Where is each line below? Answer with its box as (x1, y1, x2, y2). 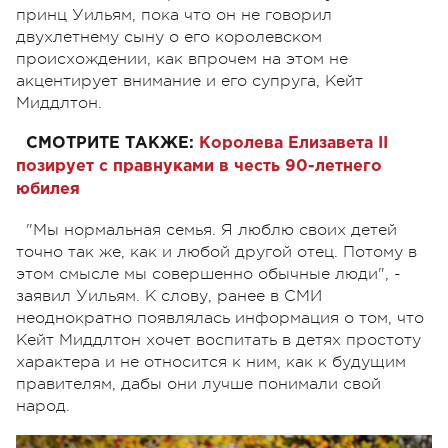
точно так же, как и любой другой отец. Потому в (16, 242, 417, 261)
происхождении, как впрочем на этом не (16, 49, 348, 68)
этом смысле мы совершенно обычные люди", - (16, 264, 401, 283)
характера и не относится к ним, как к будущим (16, 352, 406, 371)
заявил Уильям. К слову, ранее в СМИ (16, 286, 322, 305)
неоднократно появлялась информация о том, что (16, 308, 424, 327)
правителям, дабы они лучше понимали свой (16, 374, 381, 393)
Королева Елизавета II (199, 135, 388, 151)
